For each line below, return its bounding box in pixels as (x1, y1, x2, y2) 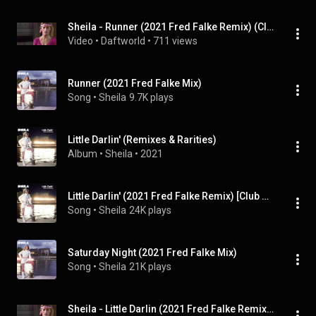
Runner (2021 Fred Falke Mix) (68, 78, 202, 89)
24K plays (129, 205, 171, 216)
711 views (153, 35, 197, 47)
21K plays (129, 261, 171, 272)
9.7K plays (129, 92, 174, 103)
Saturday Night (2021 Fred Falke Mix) (68, 247, 237, 258)
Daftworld (101, 35, 145, 47)
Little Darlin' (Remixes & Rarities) (68, 134, 217, 145)
